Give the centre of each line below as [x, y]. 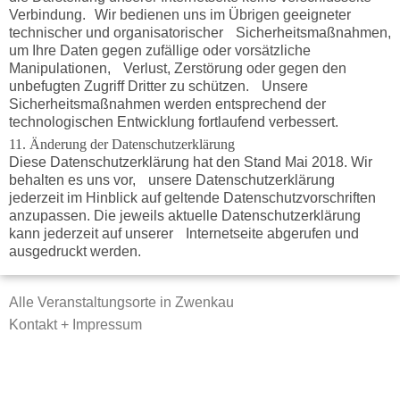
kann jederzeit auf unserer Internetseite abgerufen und [183, 233]
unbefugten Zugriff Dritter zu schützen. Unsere [158, 87]
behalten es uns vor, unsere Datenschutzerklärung [171, 179]
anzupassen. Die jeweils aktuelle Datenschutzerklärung [184, 215]
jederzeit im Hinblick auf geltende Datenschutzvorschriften [198, 197]
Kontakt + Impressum [75, 324]
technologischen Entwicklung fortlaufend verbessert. [173, 122]
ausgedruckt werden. [75, 251]
